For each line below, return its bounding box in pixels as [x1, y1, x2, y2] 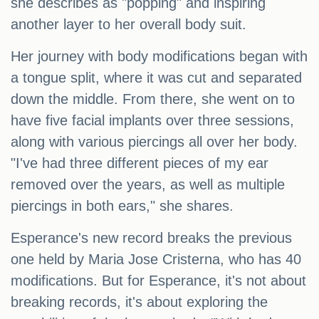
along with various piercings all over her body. [11, 134, 298, 150]
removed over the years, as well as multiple [11, 177, 285, 193]
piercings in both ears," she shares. [11, 198, 234, 214]
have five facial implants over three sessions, [11, 113, 294, 129]
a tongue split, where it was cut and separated [11, 70, 302, 86]
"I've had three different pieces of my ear [11, 155, 268, 172]
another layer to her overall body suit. [11, 16, 246, 33]
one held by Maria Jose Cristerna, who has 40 [11, 251, 301, 268]
